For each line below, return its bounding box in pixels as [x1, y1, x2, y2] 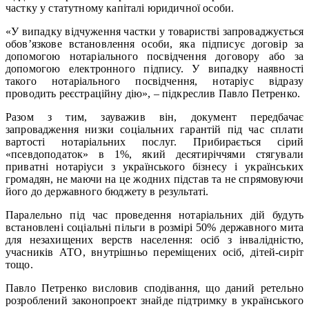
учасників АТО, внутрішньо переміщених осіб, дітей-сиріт [6, 246, 303, 258]
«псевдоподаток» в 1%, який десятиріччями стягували [6, 148, 303, 160]
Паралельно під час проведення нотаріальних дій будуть [6, 208, 303, 221]
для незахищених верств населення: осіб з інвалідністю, [6, 233, 303, 246]
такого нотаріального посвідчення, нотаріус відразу [6, 74, 303, 87]
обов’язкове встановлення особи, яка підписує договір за [6, 37, 303, 50]
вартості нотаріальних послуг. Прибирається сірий [6, 135, 303, 148]
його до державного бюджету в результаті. [6, 185, 209, 197]
